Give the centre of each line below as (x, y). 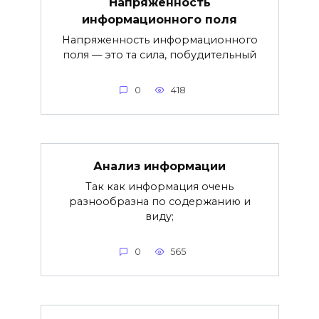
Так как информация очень (159, 187)
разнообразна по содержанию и (159, 202)
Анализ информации (159, 167)
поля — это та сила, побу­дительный (159, 55)
